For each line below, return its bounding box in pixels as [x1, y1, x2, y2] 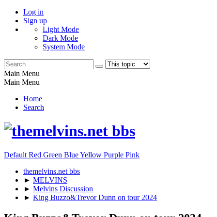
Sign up [23, 16, 47, 25]
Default [4, 150, 29, 159]
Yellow [80, 150, 104, 159]
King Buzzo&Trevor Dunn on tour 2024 [33, 193, 157, 201]
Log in [23, 8, 44, 16]
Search [23, 103, 44, 111]
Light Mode [43, 25, 79, 33]
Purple [104, 150, 125, 159]
